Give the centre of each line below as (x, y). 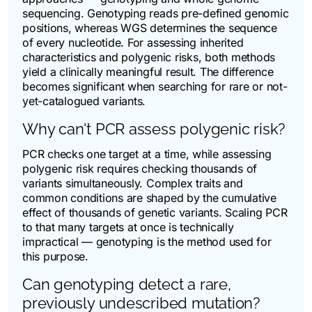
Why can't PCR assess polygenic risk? (154, 128)
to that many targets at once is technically (128, 227)
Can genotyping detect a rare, (127, 284)
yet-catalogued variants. (84, 101)
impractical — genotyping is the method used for (147, 241)
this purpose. (55, 256)
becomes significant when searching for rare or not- (155, 86)
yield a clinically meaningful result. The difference (148, 71)
